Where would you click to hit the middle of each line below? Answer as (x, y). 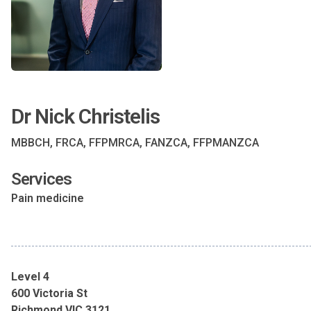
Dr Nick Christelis (85, 116)
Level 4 (30, 277)
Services (41, 179)
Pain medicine (48, 198)
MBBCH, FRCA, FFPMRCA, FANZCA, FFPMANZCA (135, 143)
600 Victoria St (49, 293)
